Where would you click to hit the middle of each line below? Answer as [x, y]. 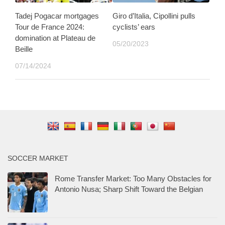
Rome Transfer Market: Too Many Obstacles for [133, 178]
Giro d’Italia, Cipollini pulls [154, 16]
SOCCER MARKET [38, 158]
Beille [24, 49]
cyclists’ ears [134, 27]
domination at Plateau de [55, 38]
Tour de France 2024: [50, 27]
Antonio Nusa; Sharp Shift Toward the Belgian [129, 189]
